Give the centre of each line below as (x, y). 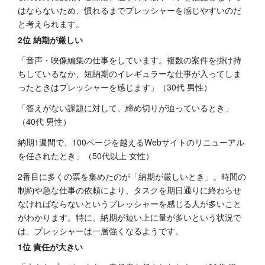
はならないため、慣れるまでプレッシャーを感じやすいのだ (130, 10)
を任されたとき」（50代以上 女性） (86, 156)
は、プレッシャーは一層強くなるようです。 (101, 231)
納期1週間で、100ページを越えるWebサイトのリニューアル (131, 142)
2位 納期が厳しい (50, 40)
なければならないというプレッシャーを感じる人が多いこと (130, 204)
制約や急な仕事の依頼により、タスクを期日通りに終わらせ (130, 190)
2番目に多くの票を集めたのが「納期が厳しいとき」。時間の (132, 177)
